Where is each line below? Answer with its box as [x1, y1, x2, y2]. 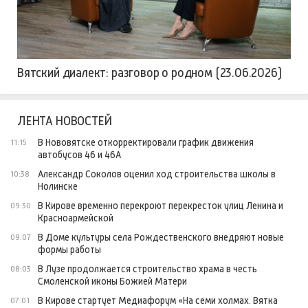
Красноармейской [38, 212, 113, 223]
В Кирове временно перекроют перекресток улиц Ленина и [38, 199, 283, 211]
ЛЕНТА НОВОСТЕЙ [17, 113, 112, 128]
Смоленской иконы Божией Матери [38, 275, 187, 287]
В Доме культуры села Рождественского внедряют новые [38, 231, 284, 243]
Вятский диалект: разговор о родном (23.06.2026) [17, 65, 282, 80]
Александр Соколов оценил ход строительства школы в [38, 168, 276, 179]
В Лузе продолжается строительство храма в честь [38, 263, 257, 274]
